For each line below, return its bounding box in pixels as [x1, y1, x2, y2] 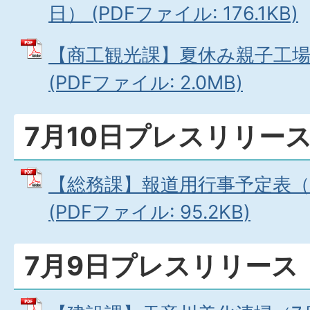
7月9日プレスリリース [24, 250, 298, 282]
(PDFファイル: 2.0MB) [48, 71, 243, 94]
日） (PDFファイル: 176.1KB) [48, 2, 298, 25]
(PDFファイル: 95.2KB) [48, 201, 250, 224]
